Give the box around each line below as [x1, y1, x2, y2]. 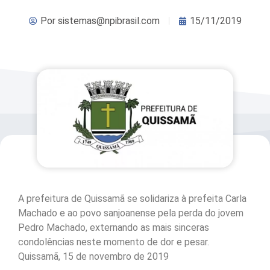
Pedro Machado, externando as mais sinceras [18, 222, 209, 234]
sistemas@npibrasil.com [55, 14, 160, 27]
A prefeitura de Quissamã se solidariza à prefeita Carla [18, 193, 246, 205]
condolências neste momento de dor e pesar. [18, 236, 209, 248]
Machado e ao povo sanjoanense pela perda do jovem [18, 207, 243, 219]
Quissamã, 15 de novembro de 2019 [18, 251, 169, 263]
